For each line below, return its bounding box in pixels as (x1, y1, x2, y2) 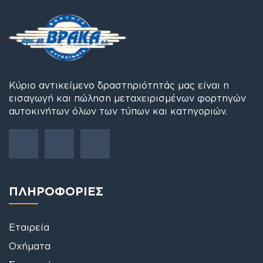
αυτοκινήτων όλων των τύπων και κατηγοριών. (9, 105, 227, 116)
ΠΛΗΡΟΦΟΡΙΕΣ (9, 184, 103, 197)
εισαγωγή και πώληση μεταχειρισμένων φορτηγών (9, 92, 246, 103)
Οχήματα (9, 240, 50, 251)
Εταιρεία (9, 221, 49, 232)
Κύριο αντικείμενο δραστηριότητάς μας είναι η (9, 79, 229, 90)
